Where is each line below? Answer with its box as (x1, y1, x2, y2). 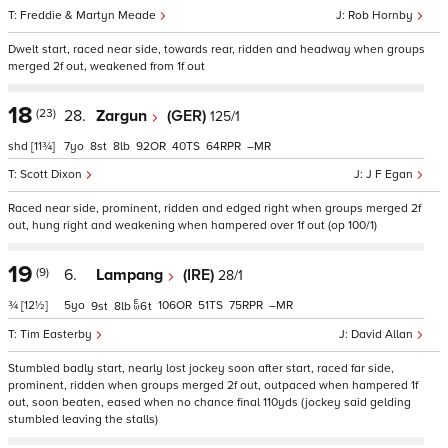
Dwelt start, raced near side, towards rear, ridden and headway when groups (8, 42, 425, 57)
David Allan (351, 327, 416, 342)
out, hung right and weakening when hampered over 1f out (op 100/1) (8, 218, 377, 233)
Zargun (96, 106, 151, 126)
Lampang (96, 265, 167, 285)
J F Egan (366, 167, 416, 182)
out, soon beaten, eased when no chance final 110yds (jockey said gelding (8, 395, 411, 410)
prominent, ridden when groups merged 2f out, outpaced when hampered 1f (8, 378, 418, 393)
